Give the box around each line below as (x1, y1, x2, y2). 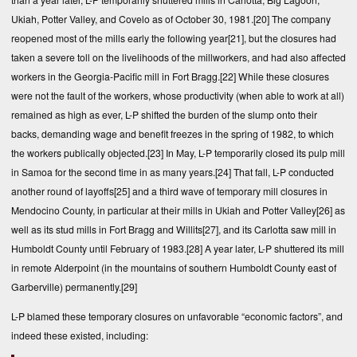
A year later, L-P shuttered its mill (202, 241, 344, 256)
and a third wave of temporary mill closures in (130, 184, 328, 198)
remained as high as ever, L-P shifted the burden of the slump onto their (11, 108, 317, 122)
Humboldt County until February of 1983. (11, 241, 186, 256)
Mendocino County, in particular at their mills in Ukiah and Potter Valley (11, 203, 316, 218)
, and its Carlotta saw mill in (218, 222, 336, 237)
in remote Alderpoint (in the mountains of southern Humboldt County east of (11, 261, 336, 275)
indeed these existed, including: (11, 328, 148, 342)
